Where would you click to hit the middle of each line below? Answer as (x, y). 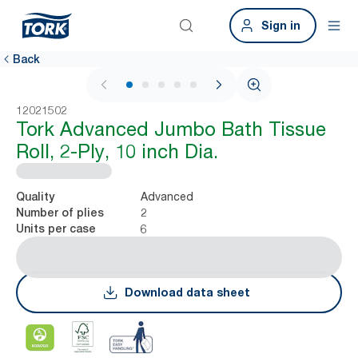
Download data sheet (187, 292)
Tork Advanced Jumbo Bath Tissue (171, 129)
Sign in (281, 25)
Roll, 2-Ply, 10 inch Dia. (117, 151)
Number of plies (60, 213)
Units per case (56, 229)
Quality (35, 197)
